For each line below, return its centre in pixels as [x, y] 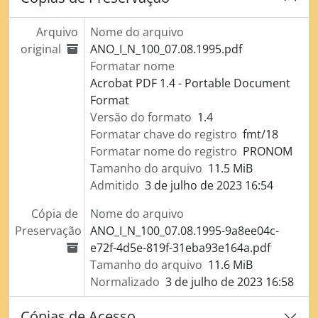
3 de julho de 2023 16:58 [229, 282]
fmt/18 [260, 134]
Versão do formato [141, 117]
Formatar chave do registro [163, 134]
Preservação [48, 231]
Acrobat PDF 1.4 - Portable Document [190, 83]
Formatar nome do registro [163, 151]
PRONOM [267, 151]
